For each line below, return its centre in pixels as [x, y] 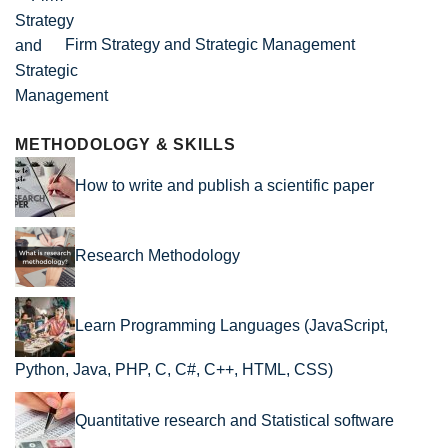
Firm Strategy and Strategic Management [210, 45]
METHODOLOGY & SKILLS [125, 145]
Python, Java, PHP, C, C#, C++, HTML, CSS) [174, 370]
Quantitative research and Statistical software [234, 421]
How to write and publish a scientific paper [224, 186]
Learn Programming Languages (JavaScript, [231, 326]
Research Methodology [157, 256]
